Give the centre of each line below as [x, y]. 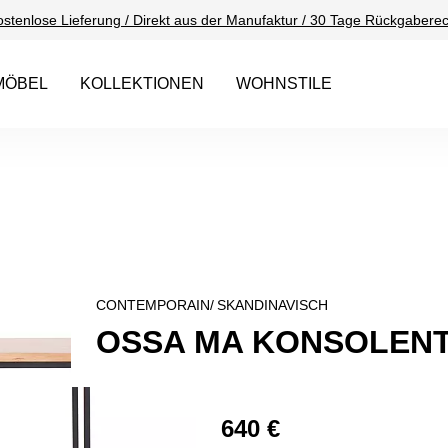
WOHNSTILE [283, 83]
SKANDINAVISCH [272, 305]
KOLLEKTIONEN [141, 83]
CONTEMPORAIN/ [155, 305]
